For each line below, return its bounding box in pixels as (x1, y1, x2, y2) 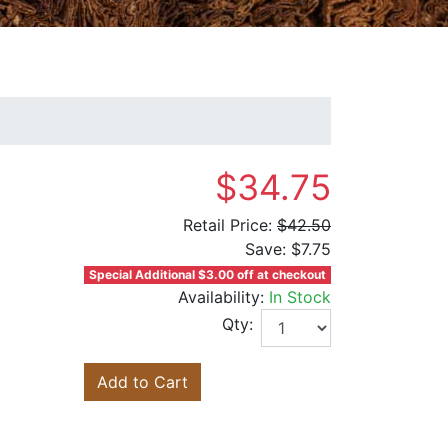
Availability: (178, 287, 269, 308)
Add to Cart (97, 372, 189, 393)
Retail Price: (183, 215, 272, 236)
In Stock (269, 287, 331, 308)
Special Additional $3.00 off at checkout (89, 267, 327, 283)
